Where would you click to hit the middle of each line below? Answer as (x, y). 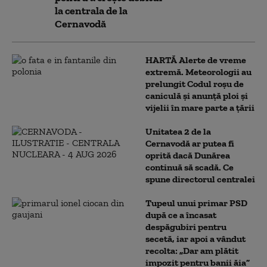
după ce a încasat (181, 215)
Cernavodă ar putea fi (190, 143)
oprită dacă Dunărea (188, 155)
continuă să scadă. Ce (190, 167)
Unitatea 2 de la (178, 131)
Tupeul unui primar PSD (196, 203)
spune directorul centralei (200, 179)
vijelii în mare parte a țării (200, 108)
